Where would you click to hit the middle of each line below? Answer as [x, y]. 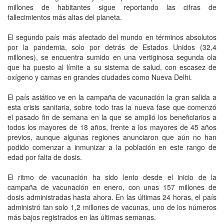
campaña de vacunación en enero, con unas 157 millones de [112, 187]
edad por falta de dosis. [45, 157]
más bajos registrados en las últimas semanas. [82, 217]
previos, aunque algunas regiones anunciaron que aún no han [112, 137]
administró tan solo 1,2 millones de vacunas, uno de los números [112, 207]
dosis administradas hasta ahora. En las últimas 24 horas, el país [112, 197]
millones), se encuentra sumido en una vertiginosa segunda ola [112, 57]
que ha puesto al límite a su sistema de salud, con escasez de [112, 67]
